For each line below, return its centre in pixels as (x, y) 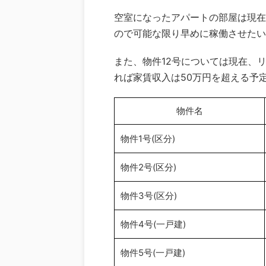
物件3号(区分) (149, 195)
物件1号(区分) (148, 138)
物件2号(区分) (148, 167)
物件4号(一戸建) (153, 224)
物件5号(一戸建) (153, 252)
